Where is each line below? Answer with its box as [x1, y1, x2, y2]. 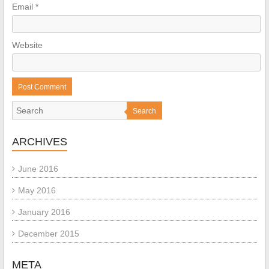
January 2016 [17, 207, 70, 217]
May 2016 [17, 186, 56, 196]
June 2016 [17, 164, 58, 174]
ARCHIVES [11, 136, 67, 148]
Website [11, 40, 43, 50]
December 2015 [17, 229, 79, 239]
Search [132, 107, 156, 116]
